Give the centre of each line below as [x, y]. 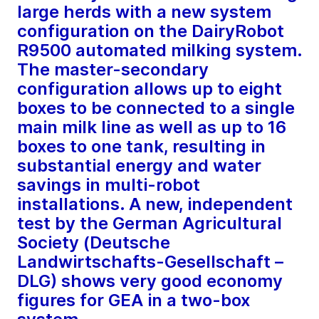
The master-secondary [113, 70]
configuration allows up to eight [150, 89]
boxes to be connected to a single [156, 108]
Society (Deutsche [94, 243]
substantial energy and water [139, 166]
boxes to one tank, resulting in [141, 147]
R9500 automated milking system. [159, 51]
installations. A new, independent [155, 204]
